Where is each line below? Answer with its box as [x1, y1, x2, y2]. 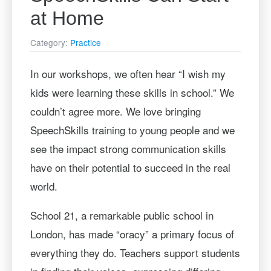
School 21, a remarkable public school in [30, 207, 214, 223]
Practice [70, 36, 101, 48]
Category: [30, 36, 70, 48]
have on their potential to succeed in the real [30, 159, 230, 175]
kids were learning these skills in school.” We [30, 84, 234, 100]
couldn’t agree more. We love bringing [30, 103, 201, 119]
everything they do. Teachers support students [30, 244, 240, 260]
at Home [30, 7, 104, 29]
